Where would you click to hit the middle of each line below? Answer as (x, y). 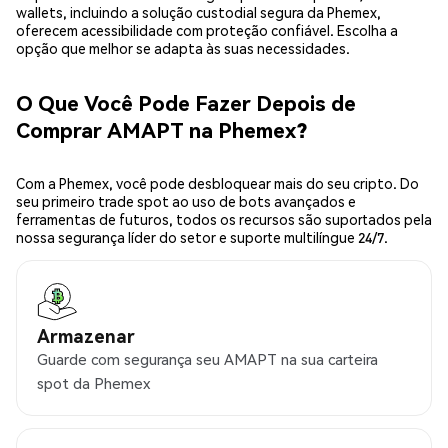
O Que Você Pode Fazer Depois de (186, 102)
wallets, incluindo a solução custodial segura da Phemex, (198, 12)
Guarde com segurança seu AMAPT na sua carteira (207, 359)
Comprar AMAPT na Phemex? (161, 129)
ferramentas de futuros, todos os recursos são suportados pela (224, 219)
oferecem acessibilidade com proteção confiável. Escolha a (207, 30)
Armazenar (86, 336)
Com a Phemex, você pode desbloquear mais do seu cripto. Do (217, 183)
